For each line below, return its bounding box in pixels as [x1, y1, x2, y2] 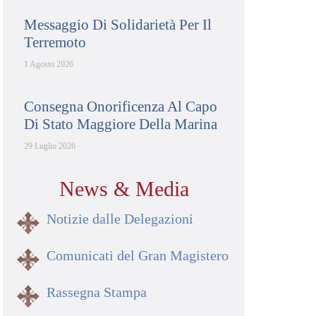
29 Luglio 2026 [24, 141, 76, 151]
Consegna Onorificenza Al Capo [24, 98, 218, 115]
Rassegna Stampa [46, 284, 147, 300]
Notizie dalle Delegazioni [46, 211, 193, 226]
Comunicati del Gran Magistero [46, 248, 229, 263]
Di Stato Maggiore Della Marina [24, 116, 218, 133]
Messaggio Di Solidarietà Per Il [24, 16, 212, 33]
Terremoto [24, 34, 87, 51]
